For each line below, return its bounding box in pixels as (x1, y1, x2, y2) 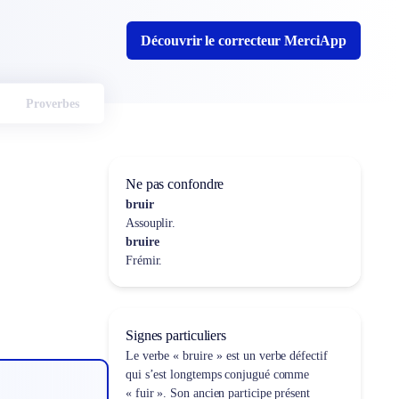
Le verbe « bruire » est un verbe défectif (125, 349, 328, 362)
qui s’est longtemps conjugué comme (125, 368, 310, 381)
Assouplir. (125, 216, 176, 230)
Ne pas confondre (125, 176, 224, 191)
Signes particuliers (125, 328, 227, 343)
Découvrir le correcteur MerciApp (141, 33, 346, 48)
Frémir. (125, 254, 163, 267)
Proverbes (25, 96, 79, 110)
